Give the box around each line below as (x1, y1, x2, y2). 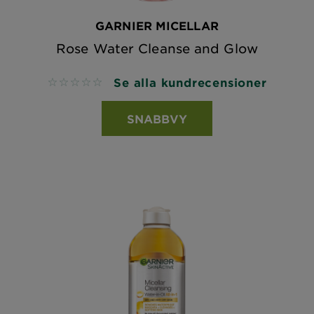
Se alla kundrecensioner (114, 75, 267, 89)
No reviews (47, 76, 109, 90)
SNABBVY (127, 111, 187, 125)
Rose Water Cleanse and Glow (56, 41, 258, 56)
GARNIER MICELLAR (95, 18, 219, 32)
